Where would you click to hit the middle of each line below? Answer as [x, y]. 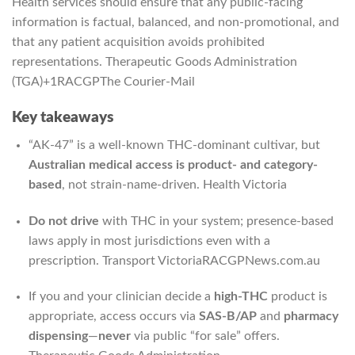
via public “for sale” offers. [205, 336]
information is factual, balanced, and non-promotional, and [176, 23]
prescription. [65, 260]
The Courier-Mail [147, 82]
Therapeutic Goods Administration [201, 62]
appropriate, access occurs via [113, 317]
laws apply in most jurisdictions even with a [149, 240]
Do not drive [63, 221]
